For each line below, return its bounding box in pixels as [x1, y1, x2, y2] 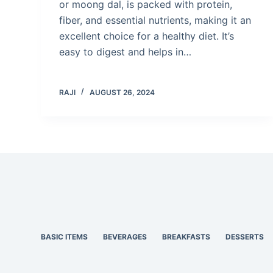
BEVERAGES [103, 232, 147, 241]
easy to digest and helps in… [59, 45, 192, 58]
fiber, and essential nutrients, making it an [59, 13, 252, 26]
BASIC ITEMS [41, 232, 88, 241]
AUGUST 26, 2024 [90, 87, 155, 97]
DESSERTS [225, 232, 264, 241]
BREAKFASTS [162, 232, 211, 241]
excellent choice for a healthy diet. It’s [59, 29, 235, 42]
